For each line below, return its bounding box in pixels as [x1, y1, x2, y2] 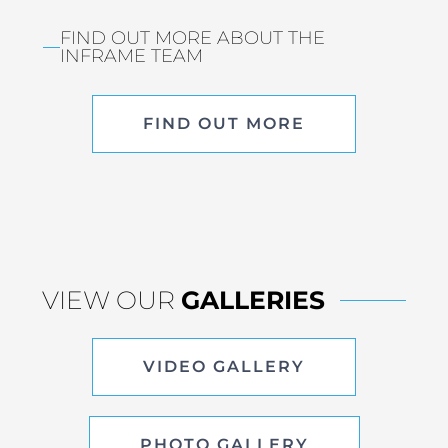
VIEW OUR [42, 285, 182, 316]
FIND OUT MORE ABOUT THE [59, 27, 325, 50]
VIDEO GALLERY [143, 357, 305, 377]
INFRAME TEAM [59, 45, 203, 68]
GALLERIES [181, 285, 326, 316]
